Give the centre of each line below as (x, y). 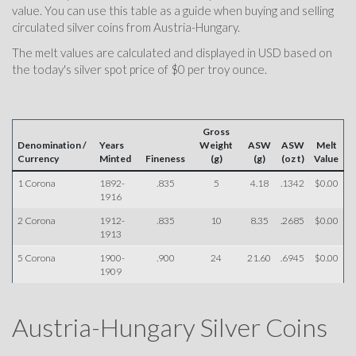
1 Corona (37, 183)
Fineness (165, 159)
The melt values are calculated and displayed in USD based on (172, 52)
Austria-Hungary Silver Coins (170, 327)
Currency (38, 159)
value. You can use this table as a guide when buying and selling (173, 10)
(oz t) (292, 159)
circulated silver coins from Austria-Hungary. (126, 27)
